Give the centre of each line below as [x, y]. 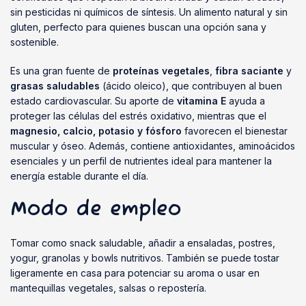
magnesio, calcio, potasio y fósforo [96, 131]
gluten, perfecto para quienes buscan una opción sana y [138, 27]
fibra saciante [249, 71]
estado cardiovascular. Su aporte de [94, 101]
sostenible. [34, 42]
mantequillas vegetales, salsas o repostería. [108, 288]
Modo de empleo [96, 210]
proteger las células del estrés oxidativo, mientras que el [138, 116]
